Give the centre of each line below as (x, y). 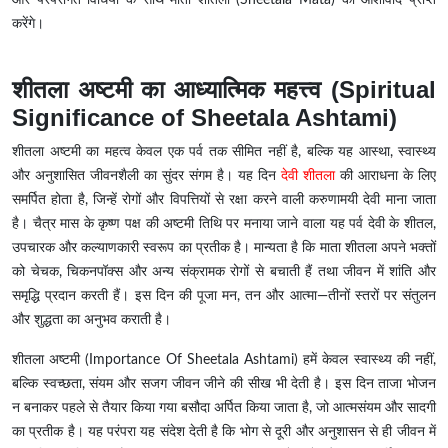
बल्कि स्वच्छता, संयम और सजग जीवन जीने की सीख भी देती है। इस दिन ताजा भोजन (224, 384)
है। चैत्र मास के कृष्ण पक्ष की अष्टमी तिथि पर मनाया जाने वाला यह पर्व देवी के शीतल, (224, 224)
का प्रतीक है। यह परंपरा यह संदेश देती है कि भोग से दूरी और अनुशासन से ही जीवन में (224, 432)
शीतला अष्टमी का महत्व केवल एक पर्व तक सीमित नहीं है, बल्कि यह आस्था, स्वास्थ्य (224, 152)
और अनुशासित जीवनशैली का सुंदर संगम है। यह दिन (146, 176)
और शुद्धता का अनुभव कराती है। (91, 320)
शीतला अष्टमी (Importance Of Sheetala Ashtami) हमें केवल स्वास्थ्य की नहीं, (224, 360)
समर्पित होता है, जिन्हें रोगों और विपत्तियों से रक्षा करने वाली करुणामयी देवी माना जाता (224, 200)
